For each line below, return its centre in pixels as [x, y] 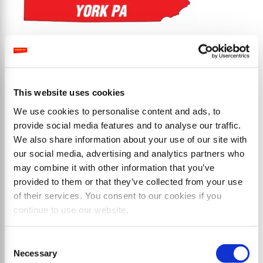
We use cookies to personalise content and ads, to [117, 111]
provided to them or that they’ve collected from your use [128, 181]
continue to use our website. [71, 210]
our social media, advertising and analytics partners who [129, 153]
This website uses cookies [69, 92]
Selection [22, 255]
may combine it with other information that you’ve [114, 167]
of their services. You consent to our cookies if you [117, 195]
